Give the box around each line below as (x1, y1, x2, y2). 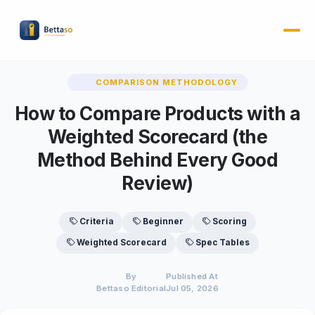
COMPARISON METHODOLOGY (96, 77, 238, 87)
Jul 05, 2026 (166, 283, 219, 293)
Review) (122, 171, 193, 194)
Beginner (143, 217, 184, 227)
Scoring (212, 217, 247, 227)
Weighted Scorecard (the (47, 124, 268, 148)
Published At (166, 271, 218, 281)
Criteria (79, 217, 114, 227)
